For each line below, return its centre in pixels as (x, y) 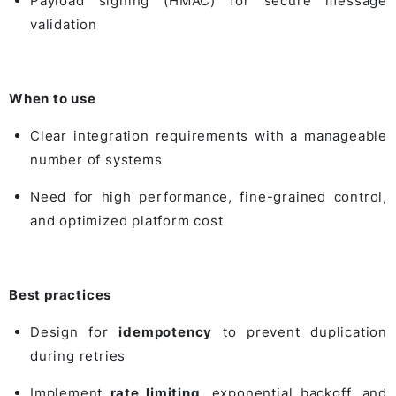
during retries (78, 355)
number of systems (96, 159)
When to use (53, 98)
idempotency (166, 331)
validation (64, 24)
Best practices (61, 294)
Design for (75, 331)
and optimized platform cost (127, 220)
